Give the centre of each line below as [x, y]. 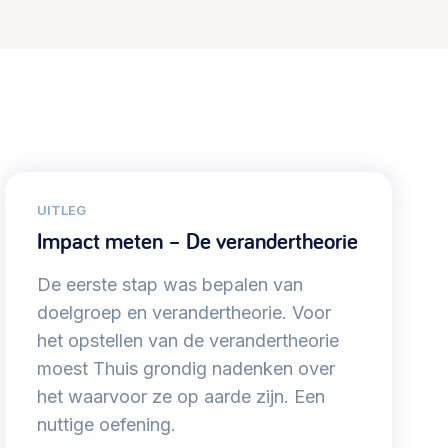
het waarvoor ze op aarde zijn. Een [180, 397]
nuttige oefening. [106, 425]
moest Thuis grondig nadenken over [185, 369]
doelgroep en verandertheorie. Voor [183, 313]
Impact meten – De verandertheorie [197, 241]
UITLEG [61, 210]
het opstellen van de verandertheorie [187, 341]
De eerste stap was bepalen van [169, 285]
